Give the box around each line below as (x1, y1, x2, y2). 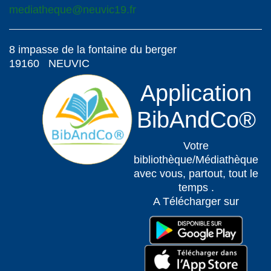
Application (140, 80, 252, 106)
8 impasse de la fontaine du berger (9, 44, 177, 56)
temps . (178, 181, 214, 194)
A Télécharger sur (153, 195, 239, 207)
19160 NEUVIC (9, 57, 90, 70)
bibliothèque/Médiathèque (134, 154, 258, 166)
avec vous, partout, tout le (134, 168, 258, 180)
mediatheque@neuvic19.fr (9, 4, 136, 16)
